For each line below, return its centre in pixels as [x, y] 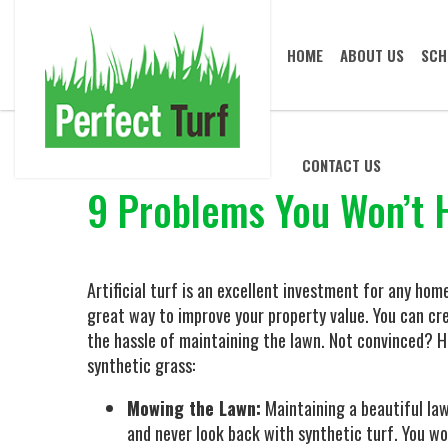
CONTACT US [342, 165]
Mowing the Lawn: [194, 408]
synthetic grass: [141, 365]
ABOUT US [372, 55]
